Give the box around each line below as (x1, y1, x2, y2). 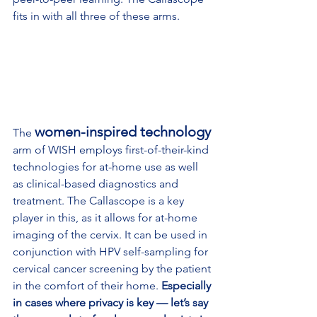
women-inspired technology (35, 123, 211, 141)
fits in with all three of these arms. (13, 8, 180, 23)
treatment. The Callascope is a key (13, 194, 187, 208)
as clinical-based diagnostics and (13, 177, 181, 191)
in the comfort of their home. (13, 279, 161, 293)
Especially (161, 279, 214, 293)
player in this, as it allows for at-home (13, 211, 200, 225)
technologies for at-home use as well (13, 160, 201, 174)
